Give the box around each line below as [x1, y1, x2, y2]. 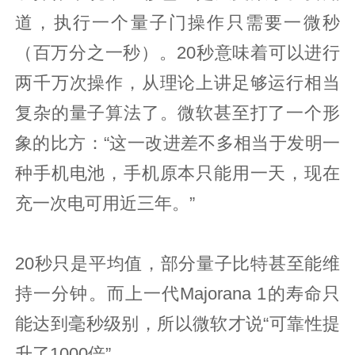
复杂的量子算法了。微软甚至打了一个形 [15, 103, 340, 123]
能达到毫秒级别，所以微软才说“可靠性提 [15, 314, 340, 334]
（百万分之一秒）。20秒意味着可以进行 [15, 43, 340, 63]
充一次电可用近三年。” [15, 193, 196, 213]
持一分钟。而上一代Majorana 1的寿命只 [15, 284, 340, 303]
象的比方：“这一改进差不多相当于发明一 [15, 133, 340, 153]
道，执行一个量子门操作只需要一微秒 [15, 13, 340, 32]
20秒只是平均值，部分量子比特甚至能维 [15, 254, 340, 273]
